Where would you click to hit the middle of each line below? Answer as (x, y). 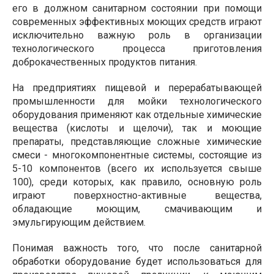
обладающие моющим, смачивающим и (137, 209)
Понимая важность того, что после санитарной (137, 248)
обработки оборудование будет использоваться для (137, 261)
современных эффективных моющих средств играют (137, 22)
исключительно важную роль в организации (137, 35)
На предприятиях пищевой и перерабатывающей (137, 88)
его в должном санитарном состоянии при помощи (137, 8)
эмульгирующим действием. (79, 222)
